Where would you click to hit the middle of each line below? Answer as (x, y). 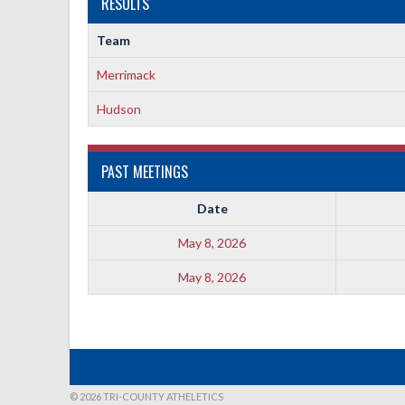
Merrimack (126, 75)
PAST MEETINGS (145, 172)
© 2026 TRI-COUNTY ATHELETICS (146, 396)
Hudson (118, 109)
